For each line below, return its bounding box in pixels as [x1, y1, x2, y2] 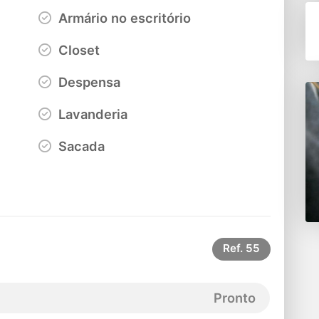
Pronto [214, 289, 256, 305]
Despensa [55, 73, 121, 90]
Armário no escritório [55, 9, 192, 26]
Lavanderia [55, 105, 128, 122]
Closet [55, 41, 100, 58]
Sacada [55, 137, 105, 154]
